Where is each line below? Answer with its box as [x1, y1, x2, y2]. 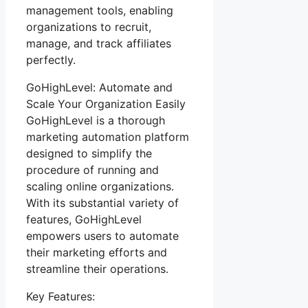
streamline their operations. [26, 261, 168, 276]
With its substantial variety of [26, 195, 179, 210]
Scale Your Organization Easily [26, 96, 186, 111]
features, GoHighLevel [26, 212, 142, 226]
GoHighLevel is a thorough [26, 113, 165, 127]
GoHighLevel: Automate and [26, 80, 173, 94]
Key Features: [26, 289, 95, 303]
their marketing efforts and [26, 245, 167, 259]
